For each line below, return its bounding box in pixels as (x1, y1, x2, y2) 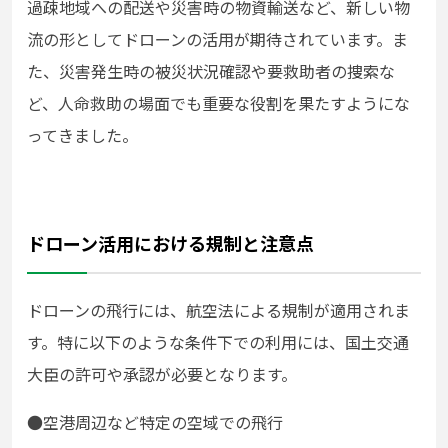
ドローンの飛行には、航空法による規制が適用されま (27, 298, 410, 323)
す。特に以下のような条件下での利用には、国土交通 (27, 330, 409, 355)
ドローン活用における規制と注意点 (27, 230, 314, 257)
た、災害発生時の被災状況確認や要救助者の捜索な (27, 59, 395, 84)
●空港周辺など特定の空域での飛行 (27, 410, 283, 435)
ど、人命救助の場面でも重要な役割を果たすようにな (27, 91, 410, 116)
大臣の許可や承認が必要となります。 (27, 362, 297, 387)
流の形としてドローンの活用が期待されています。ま (27, 27, 408, 52)
